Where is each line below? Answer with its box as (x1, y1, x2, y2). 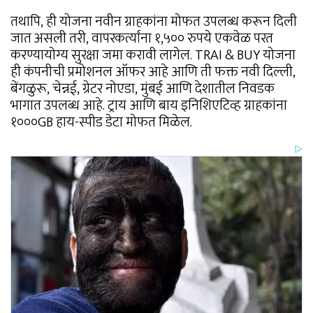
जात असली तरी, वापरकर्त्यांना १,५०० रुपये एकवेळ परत (10, 27, 273, 51)
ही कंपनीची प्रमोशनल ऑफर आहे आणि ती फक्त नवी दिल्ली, (10, 60, 296, 85)
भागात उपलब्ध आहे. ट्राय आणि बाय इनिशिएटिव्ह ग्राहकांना (10, 94, 287, 118)
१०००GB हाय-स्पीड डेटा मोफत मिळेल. (10, 110, 192, 135)
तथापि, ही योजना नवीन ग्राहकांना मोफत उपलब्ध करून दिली (10, 10, 297, 34)
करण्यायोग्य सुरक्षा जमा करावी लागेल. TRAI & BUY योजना (10, 43, 296, 68)
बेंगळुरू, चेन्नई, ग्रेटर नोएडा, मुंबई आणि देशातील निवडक (10, 77, 275, 101)
